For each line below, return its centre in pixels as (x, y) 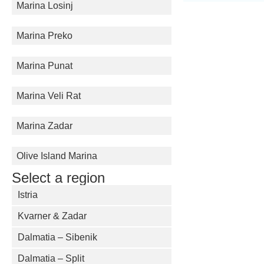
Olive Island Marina (57, 156)
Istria (28, 195)
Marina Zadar (44, 126)
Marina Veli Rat (49, 96)
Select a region (58, 178)
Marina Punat (44, 66)
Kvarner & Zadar (52, 216)
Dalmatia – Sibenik (57, 237)
